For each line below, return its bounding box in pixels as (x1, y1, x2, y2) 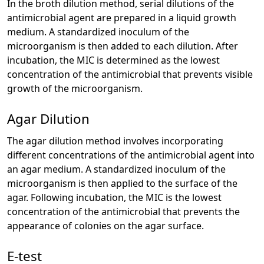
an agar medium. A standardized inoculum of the (7, 163, 226, 176)
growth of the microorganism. (7, 82, 143, 95)
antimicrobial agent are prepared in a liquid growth (7, 11, 236, 25)
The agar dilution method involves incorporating (7, 134, 223, 148)
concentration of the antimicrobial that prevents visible (7, 68, 253, 81)
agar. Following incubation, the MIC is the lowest (7, 191, 222, 204)
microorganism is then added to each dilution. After (7, 39, 238, 53)
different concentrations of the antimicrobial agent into (7, 148, 255, 162)
